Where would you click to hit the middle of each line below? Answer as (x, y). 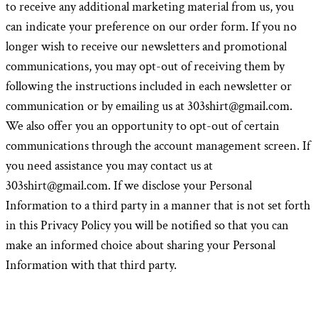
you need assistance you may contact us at (109, 166)
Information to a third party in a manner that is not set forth (158, 205)
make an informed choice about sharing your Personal (141, 245)
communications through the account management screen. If (158, 146)
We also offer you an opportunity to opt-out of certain (143, 126)
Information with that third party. (91, 265)
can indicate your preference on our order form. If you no (151, 27)
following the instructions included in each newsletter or (149, 86)
